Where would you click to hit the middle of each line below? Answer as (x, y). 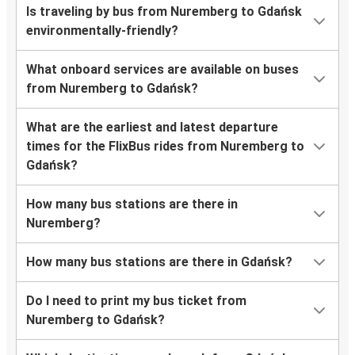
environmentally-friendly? (102, 31)
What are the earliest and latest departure (152, 128)
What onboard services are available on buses (162, 70)
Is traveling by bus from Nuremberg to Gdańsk (164, 12)
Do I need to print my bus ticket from (136, 301)
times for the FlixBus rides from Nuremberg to (165, 147)
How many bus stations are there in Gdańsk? (159, 262)
